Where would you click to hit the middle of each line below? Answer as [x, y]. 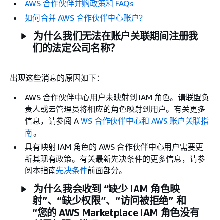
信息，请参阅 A [53, 121]
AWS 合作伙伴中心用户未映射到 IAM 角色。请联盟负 [117, 97]
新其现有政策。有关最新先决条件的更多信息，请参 [115, 159]
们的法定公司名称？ [76, 48]
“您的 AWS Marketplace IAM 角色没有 [116, 212]
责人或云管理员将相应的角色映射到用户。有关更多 [115, 109]
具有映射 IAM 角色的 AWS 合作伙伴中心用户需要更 [114, 147]
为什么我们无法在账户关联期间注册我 [116, 36]
